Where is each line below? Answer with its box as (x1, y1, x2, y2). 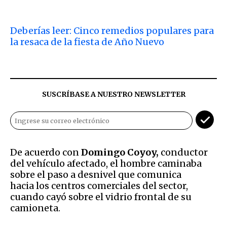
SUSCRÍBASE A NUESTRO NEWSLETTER (42, 89, 185, 99)
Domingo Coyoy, (81, 146, 159, 158)
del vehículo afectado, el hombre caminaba (10, 157, 202, 169)
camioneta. (10, 202, 62, 214)
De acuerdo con (10, 146, 81, 158)
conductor (159, 146, 208, 158)
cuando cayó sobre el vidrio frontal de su (10, 191, 192, 203)
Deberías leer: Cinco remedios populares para (10, 24, 214, 36)
